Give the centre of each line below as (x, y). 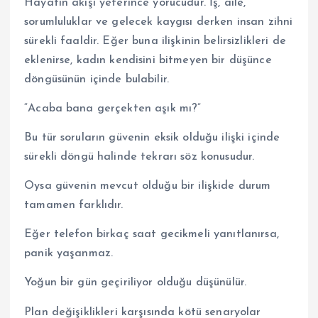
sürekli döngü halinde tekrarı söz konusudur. (139, 157)
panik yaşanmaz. (69, 254)
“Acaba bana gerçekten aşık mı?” (113, 109)
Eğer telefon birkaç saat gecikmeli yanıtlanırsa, (152, 235)
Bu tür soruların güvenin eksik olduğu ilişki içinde (152, 138)
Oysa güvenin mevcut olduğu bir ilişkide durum (148, 186)
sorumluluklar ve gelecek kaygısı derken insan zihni (159, 22)
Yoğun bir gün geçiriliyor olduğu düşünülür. (136, 283)
